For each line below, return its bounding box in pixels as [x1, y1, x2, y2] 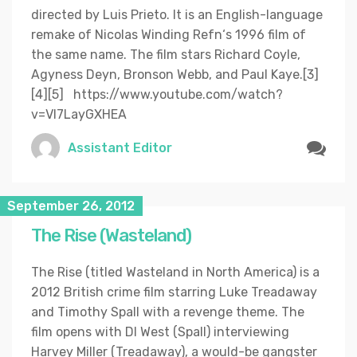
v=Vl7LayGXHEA [31, 107, 127, 123]
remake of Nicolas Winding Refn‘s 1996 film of [31, 27, 306, 43]
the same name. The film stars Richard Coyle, [31, 47, 300, 63]
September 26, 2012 [7, 198, 135, 214]
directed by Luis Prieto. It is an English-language [31, 7, 323, 23]
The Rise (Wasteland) [31, 225, 191, 247]
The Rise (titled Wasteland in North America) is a [31, 265, 320, 280]
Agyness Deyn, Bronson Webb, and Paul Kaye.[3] [31, 67, 319, 83]
